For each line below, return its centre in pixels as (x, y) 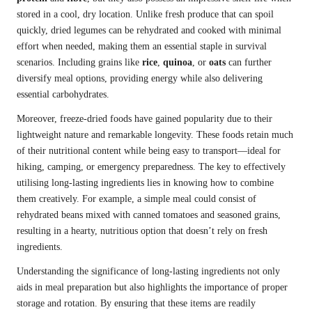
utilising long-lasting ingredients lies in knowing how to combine (145, 182)
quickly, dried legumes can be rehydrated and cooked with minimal (149, 30)
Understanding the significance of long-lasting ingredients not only (148, 271)
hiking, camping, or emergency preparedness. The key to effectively (151, 166)
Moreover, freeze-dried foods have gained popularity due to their (145, 118)
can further (249, 62)
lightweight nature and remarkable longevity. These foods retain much (155, 134)
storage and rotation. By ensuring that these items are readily (136, 303)
